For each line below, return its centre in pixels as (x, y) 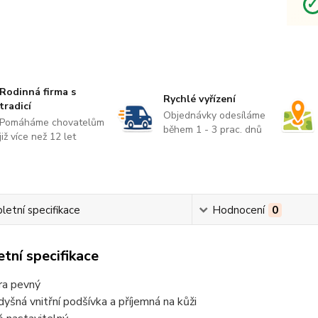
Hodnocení (239, 210)
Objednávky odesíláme (214, 115)
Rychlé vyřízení (199, 99)
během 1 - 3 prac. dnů (212, 130)
